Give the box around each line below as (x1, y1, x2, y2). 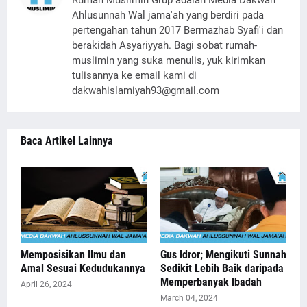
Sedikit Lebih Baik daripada (160, 262, 284, 275)
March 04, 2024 (160, 293, 218, 303)
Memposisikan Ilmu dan (21, 248, 126, 261)
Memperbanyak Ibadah (160, 275, 262, 288)
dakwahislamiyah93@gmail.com (72, 84, 219, 97)
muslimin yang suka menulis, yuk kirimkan (72, 54, 265, 66)
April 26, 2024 (21, 280, 72, 289)
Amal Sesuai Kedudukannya (21, 262, 145, 275)
